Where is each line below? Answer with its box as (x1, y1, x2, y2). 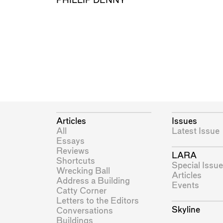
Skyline (171, 206, 200, 215)
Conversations (56, 206, 113, 215)
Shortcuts (56, 156, 95, 165)
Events (171, 181, 199, 190)
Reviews (56, 146, 89, 155)
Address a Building (56, 176, 130, 185)
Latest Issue (171, 126, 220, 135)
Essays (56, 136, 85, 145)
